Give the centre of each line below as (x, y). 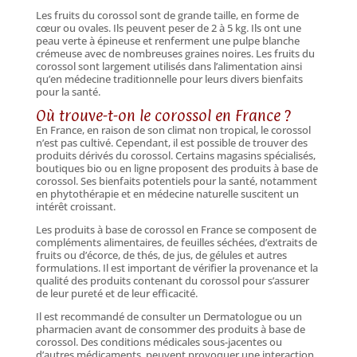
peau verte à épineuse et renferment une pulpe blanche (167, 40)
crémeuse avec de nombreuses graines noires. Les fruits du (175, 53)
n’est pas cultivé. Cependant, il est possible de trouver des (171, 142)
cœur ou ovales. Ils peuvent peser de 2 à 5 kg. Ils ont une (168, 27)
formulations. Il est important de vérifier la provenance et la (177, 267)
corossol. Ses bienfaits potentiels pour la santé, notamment (176, 180)
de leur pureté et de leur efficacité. (116, 293)
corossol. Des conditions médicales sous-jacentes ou (159, 341)
